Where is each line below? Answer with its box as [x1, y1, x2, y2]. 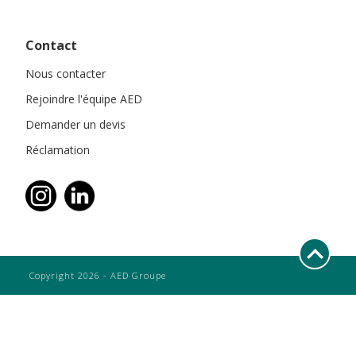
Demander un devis [25, 117, 126, 132]
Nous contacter [25, 66, 106, 81]
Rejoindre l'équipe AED [25, 91, 142, 106]
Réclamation [25, 142, 90, 157]
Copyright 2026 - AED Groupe [29, 269, 166, 281]
